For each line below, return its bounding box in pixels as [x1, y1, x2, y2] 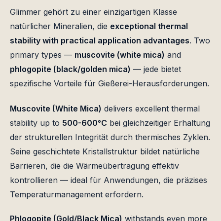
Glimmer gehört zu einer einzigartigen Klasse [10, 7, 177, 17]
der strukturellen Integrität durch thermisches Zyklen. [10, 132, 210, 143]
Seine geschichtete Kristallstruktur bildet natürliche [10, 147, 200, 157]
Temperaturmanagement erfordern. [10, 189, 144, 200]
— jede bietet [131, 64, 181, 74]
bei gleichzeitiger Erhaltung [107, 118, 210, 128]
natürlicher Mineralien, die [10, 21, 110, 32]
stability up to [10, 118, 62, 128]
